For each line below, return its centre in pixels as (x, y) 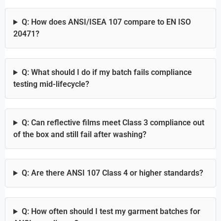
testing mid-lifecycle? (51, 84)
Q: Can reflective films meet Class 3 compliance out (113, 123)
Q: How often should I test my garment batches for (111, 212)
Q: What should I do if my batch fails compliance (107, 73)
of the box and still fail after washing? (80, 135)
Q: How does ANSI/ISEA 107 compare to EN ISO (106, 22)
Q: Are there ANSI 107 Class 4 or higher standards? (112, 173)
